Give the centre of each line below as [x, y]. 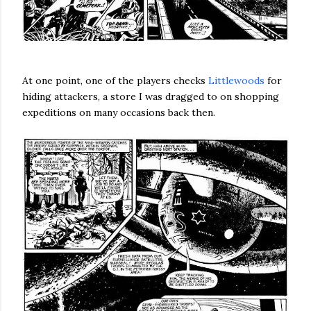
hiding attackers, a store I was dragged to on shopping [151, 96]
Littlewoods [236, 80]
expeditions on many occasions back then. [119, 112]
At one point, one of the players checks [115, 80]
